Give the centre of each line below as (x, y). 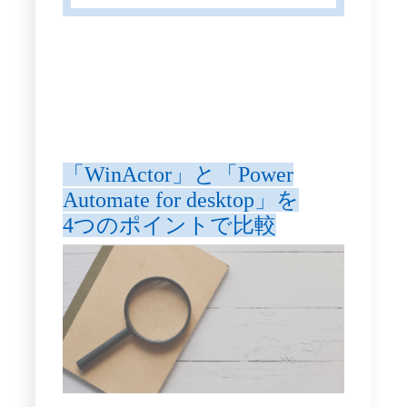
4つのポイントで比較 (169, 226)
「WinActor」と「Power (178, 175)
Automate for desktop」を (180, 200)
